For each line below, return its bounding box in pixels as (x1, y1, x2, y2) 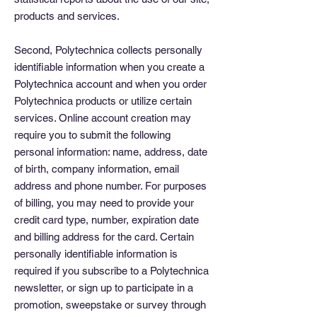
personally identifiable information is (14, 248, 178, 260)
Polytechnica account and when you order (14, 78, 207, 90)
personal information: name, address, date (14, 146, 207, 158)
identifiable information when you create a (14, 61, 204, 73)
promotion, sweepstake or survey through (14, 299, 206, 311)
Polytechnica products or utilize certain (14, 95, 192, 107)
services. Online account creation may (14, 112, 191, 124)
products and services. (14, 10, 120, 22)
